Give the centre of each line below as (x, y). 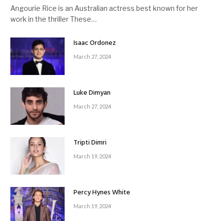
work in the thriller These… (54, 19)
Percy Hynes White (102, 192)
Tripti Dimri (90, 143)
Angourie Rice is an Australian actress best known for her (104, 8)
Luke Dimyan (92, 93)
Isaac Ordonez (95, 43)
